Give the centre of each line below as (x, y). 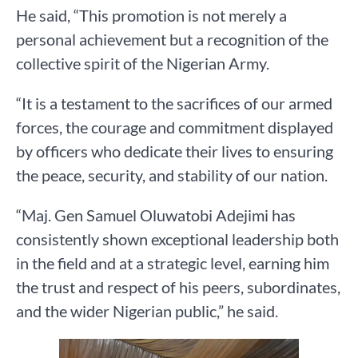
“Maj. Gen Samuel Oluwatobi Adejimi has (156, 215)
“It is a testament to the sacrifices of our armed (174, 103)
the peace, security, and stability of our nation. (172, 175)
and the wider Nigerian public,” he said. (147, 311)
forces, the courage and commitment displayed (175, 127)
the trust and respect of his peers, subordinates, (178, 287)
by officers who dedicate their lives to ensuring (175, 151)
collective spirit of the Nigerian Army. (143, 64)
